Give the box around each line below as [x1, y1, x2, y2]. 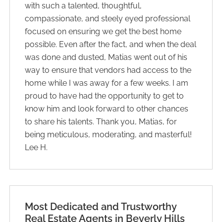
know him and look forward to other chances [25, 104, 189, 113]
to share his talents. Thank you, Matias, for [25, 116, 177, 126]
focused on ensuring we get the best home [25, 26, 182, 36]
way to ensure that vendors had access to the [25, 65, 192, 75]
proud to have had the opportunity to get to [25, 91, 184, 101]
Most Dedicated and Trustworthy [25, 200, 177, 213]
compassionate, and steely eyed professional [25, 13, 191, 23]
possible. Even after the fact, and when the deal [25, 39, 197, 49]
